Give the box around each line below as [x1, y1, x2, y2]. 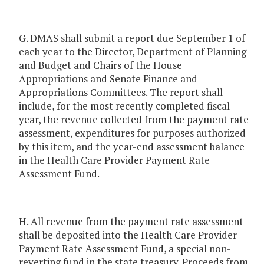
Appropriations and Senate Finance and [19, 72, 197, 86]
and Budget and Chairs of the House [19, 58, 182, 72]
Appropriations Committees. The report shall [19, 85, 223, 100]
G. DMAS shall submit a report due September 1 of [19, 31, 245, 45]
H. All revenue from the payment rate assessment [19, 214, 243, 229]
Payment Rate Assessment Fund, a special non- [19, 242, 231, 256]
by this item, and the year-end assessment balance [19, 140, 245, 154]
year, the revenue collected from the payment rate [19, 113, 249, 127]
